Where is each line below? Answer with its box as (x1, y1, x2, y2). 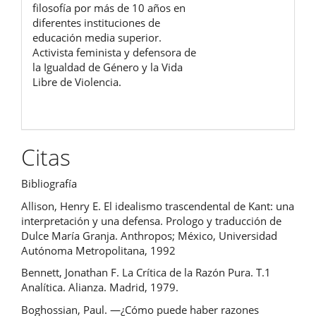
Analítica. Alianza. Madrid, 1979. (21, 280, 178, 294)
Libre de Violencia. (32, 74, 124, 89)
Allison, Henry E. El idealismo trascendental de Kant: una (21, 198, 294, 213)
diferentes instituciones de (32, 15, 160, 30)
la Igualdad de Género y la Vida (32, 59, 183, 74)
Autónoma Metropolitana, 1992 (21, 243, 176, 257)
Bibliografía (21, 176, 77, 190)
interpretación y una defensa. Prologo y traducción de (21, 213, 281, 228)
